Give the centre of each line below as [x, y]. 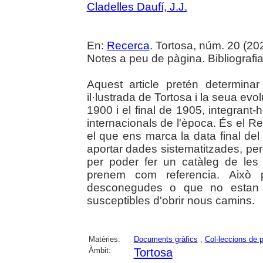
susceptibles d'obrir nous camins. [171, 200]
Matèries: [104, 239]
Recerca [128, 45]
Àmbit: [100, 250]
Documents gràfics [166, 239]
